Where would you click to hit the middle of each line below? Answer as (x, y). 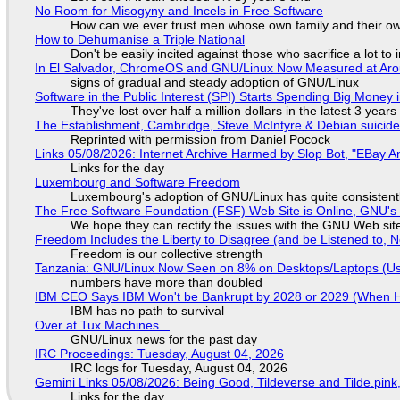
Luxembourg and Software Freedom (137, 182)
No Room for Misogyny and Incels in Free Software (179, 10)
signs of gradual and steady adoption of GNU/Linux (214, 82)
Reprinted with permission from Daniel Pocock (200, 139)
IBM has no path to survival (147, 310)
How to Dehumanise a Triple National (139, 39)
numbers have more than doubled (166, 282)
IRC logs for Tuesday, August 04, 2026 (179, 367)
